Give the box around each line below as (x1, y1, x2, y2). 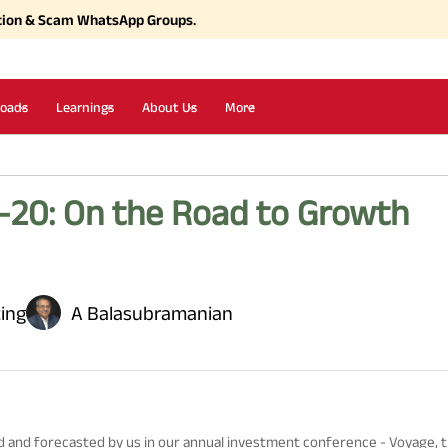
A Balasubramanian (71, 301, 234, 324)
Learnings (56, 98, 115, 115)
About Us (142, 98, 198, 115)
